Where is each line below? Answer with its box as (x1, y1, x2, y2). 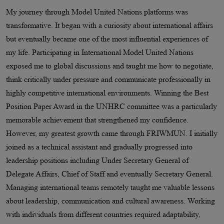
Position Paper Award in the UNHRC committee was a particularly (6, 102, 217, 111)
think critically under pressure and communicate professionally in (6, 75, 210, 84)
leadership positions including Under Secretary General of (6, 156, 188, 165)
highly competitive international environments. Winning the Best (6, 88, 208, 97)
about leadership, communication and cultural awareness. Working (6, 196, 215, 205)
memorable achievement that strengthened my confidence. (6, 115, 188, 124)
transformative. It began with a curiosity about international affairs (6, 21, 213, 30)
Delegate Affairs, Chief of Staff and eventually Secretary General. (6, 169, 213, 178)
